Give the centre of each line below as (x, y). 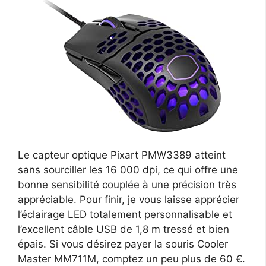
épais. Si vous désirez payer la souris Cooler (123, 244)
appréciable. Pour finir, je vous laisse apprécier (129, 199)
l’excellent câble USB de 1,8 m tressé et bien (123, 229)
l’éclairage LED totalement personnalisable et (125, 214)
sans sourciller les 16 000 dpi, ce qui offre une (128, 170)
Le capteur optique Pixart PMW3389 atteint (122, 155)
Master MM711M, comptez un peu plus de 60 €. (132, 259)
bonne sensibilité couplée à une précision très (127, 184)
